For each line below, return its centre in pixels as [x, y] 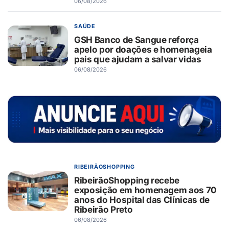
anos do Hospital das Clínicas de [142, 200]
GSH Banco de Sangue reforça [136, 40]
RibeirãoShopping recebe [127, 180]
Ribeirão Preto [104, 210]
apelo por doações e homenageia [143, 50]
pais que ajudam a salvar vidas [138, 59]
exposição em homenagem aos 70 [146, 190]
